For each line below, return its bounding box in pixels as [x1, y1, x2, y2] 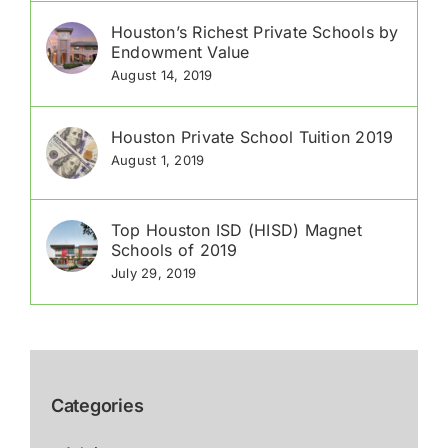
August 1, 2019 [111, 152, 205, 169]
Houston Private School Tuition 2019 [111, 127, 394, 148]
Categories [51, 395, 144, 417]
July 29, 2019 [111, 265, 197, 282]
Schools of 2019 [111, 240, 238, 261]
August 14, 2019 [111, 67, 213, 84]
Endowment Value [111, 42, 250, 63]
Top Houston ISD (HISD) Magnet [111, 220, 362, 241]
